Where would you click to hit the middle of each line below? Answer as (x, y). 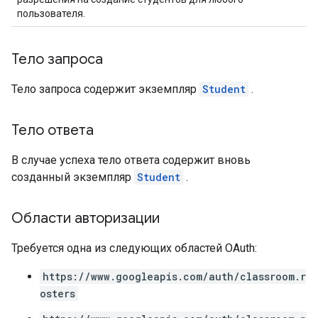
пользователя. (51, 13)
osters (57, 294)
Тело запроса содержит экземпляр (105, 89)
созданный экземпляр (73, 177)
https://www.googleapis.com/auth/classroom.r (174, 276)
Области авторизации (86, 218)
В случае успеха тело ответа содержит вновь (131, 160)
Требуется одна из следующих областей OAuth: (134, 248)
